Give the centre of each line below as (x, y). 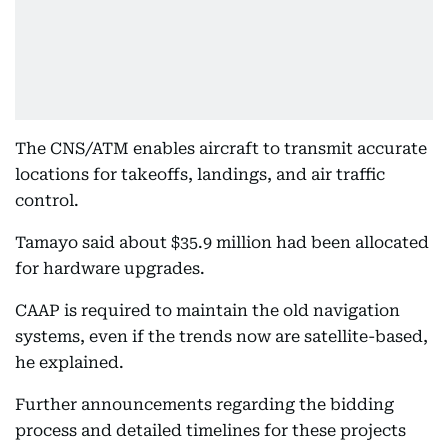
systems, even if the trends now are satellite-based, (221, 336)
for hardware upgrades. (110, 268)
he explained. (69, 362)
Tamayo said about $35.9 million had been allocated (222, 242)
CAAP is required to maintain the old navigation (207, 310)
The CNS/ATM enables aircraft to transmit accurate (221, 148)
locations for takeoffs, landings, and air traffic (200, 174)
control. (47, 200)
